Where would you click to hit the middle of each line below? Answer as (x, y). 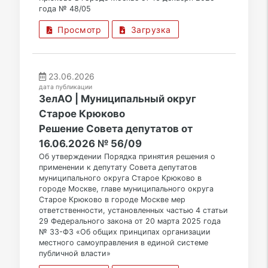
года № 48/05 (65, 9)
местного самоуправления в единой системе (123, 243)
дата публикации (65, 87)
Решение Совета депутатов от (115, 129)
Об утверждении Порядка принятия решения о (127, 157)
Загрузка (148, 30)
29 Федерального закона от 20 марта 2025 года (130, 221)
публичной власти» (74, 254)
